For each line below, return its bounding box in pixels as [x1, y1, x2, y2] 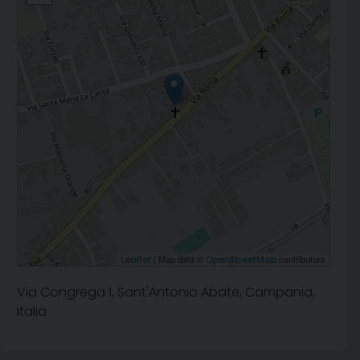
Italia [17, 302, 47, 321]
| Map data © [151, 252, 206, 266]
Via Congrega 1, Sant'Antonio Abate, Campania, [17, 283, 315, 302]
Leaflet [121, 253, 151, 267]
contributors [276, 252, 325, 266]
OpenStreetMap [206, 253, 276, 267]
